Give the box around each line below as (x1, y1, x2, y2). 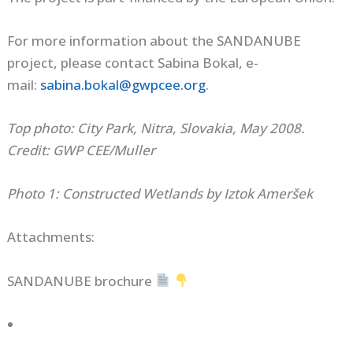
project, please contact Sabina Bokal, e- (7, 53, 259, 72)
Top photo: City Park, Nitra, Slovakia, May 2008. (7, 118, 306, 137)
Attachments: (7, 228, 95, 247)
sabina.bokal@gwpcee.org (40, 75, 206, 94)
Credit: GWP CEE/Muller (7, 140, 156, 159)
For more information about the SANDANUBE (7, 31, 302, 50)
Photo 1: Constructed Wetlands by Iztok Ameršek (7, 184, 314, 203)
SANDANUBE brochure (7, 271, 156, 290)
